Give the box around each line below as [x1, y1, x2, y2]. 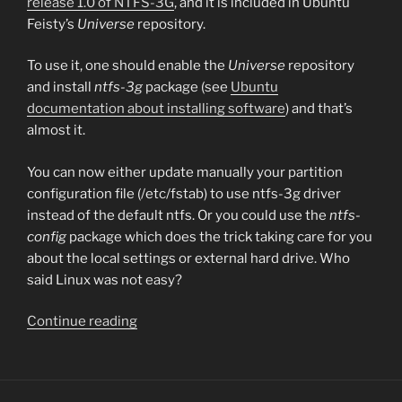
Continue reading [27, 313, 137, 329]
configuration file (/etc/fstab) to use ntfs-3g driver [27, 185, 341, 202]
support [136, 355, 187, 371]
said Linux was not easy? [27, 271, 182, 288]
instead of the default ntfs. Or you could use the [27, 206, 329, 223]
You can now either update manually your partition [27, 163, 343, 180]
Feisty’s [27, 15, 77, 32]
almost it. [27, 122, 85, 138]
